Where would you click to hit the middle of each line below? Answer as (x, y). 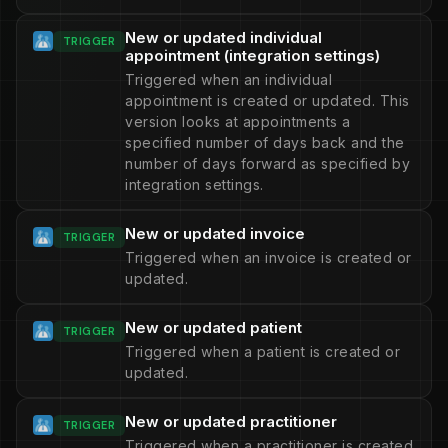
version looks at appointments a (238, 121)
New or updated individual (224, 37)
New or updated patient (214, 327)
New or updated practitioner (231, 421)
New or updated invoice (215, 233)
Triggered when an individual (229, 79)
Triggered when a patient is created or (263, 351)
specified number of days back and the (265, 142)
